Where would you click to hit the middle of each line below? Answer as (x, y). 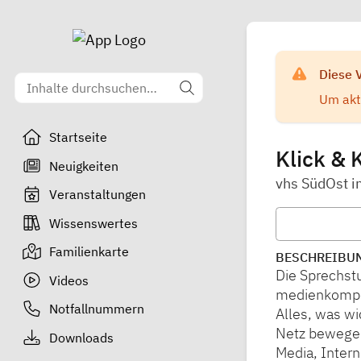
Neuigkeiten (83, 166)
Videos (68, 280)
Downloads (81, 337)
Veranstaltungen (97, 194)
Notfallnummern (96, 309)
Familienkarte (89, 251)
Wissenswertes (93, 223)
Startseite (78, 137)
